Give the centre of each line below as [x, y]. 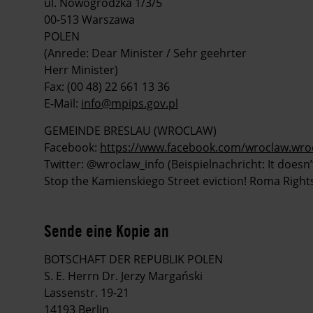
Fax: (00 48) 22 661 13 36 [107, 87]
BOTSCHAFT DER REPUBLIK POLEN [133, 260]
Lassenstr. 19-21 [87, 293]
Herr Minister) [81, 70]
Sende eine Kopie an [107, 231]
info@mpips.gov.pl [130, 104]
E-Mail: [63, 104]
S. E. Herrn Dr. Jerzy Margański [123, 276]
